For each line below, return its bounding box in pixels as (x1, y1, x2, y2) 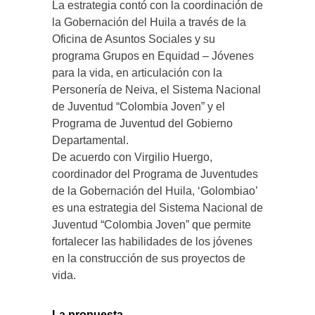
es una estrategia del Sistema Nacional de (52, 202, 263, 214)
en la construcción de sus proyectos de (52, 252, 245, 264)
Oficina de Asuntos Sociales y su (52, 33, 215, 45)
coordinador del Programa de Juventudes (52, 168, 258, 180)
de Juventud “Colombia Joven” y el (52, 101, 225, 112)
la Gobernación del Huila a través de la (52, 16, 246, 28)
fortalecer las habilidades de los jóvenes (52, 236, 252, 247)
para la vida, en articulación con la (52, 67, 222, 79)
